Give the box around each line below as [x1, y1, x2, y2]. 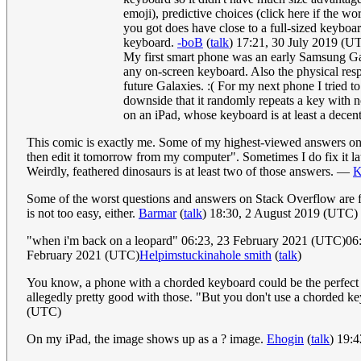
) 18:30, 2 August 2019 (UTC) [202, 206, 358, 221]
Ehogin [267, 332, 304, 346]
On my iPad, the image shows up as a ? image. [27, 332, 267, 346]
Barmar [139, 206, 176, 221]
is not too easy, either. [27, 206, 139, 221]
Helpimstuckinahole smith [139, 248, 272, 263]
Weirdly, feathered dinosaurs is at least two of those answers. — [27, 164, 353, 179]
